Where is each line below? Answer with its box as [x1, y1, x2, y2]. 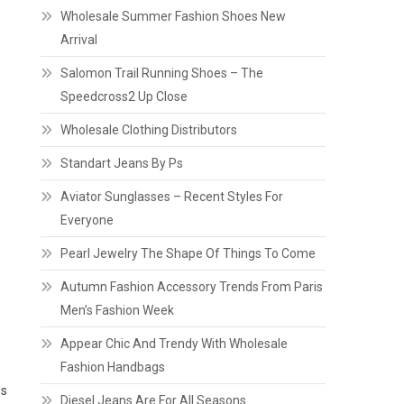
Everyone [60, 213, 115, 227]
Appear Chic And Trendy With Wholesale [60, 336, 289, 351]
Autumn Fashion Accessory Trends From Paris [60, 280, 324, 294]
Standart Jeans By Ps [60, 156, 184, 170]
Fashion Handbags [60, 360, 166, 374]
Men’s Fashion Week [60, 303, 175, 317]
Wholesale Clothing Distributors [60, 123, 238, 137]
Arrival [60, 32, 98, 47]
